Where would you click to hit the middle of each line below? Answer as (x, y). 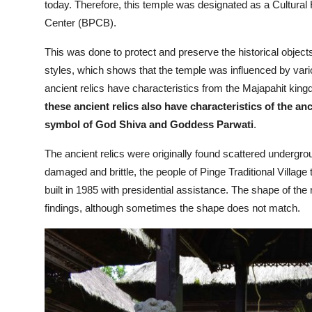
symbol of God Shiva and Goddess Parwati (149, 125)
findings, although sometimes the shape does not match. (172, 208)
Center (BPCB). (80, 23)
